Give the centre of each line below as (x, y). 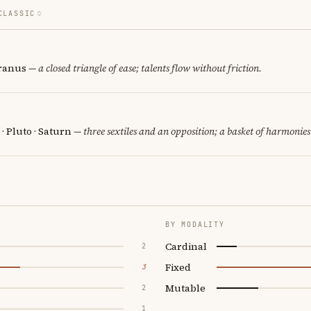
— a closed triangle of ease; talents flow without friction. (144, 68)
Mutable (185, 288)
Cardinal (186, 246)
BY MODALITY (195, 224)
